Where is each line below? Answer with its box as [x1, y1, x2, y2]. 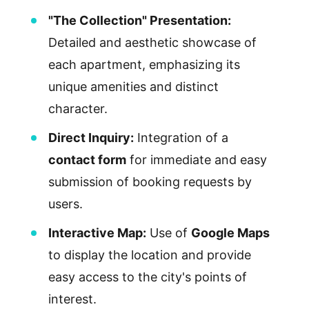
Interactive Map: [48, 225, 146, 240]
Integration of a [133, 130, 228, 145]
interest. [48, 291, 97, 306]
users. [48, 196, 83, 211]
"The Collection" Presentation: [48, 12, 231, 28]
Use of [146, 225, 191, 240]
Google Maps [190, 225, 270, 240]
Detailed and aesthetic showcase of [48, 34, 257, 50]
